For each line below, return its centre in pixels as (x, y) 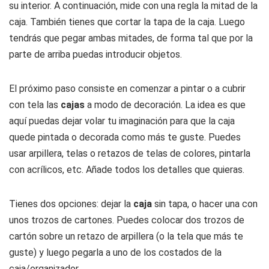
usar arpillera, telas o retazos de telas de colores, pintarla (130, 153)
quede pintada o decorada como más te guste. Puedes (125, 137)
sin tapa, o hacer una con (206, 204)
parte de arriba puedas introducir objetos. (95, 54)
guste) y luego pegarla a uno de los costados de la (115, 252)
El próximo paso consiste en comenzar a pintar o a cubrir (127, 89)
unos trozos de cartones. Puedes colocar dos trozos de (127, 220)
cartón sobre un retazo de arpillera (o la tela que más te (126, 236)
